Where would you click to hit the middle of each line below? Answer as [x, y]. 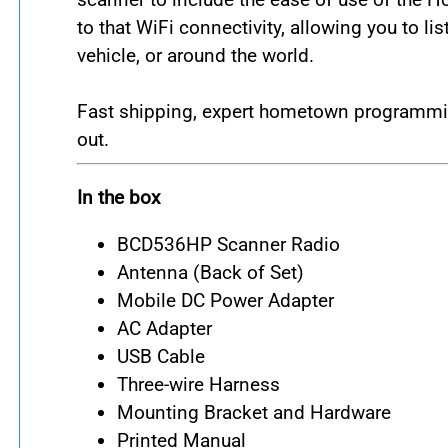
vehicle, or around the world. [195, 55]
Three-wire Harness [198, 385]
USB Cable [161, 357]
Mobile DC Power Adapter [225, 301]
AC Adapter [164, 329]
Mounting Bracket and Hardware [254, 413]
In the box [118, 198]
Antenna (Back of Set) [210, 273]
